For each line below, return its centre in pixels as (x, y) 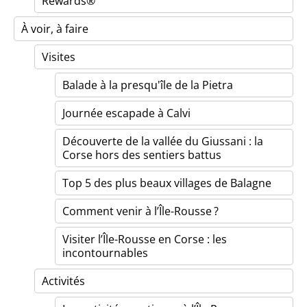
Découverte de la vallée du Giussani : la (163, 141)
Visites (59, 57)
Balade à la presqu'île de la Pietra (148, 85)
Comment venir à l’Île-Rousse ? (140, 211)
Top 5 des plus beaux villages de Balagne (167, 183)
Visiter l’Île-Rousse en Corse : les (145, 239)
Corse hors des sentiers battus (142, 155)
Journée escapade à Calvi (126, 113)
